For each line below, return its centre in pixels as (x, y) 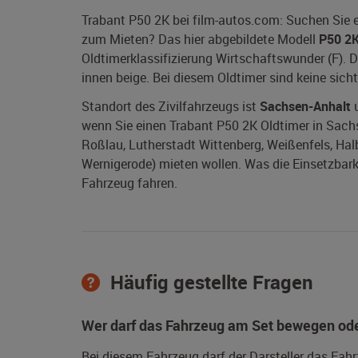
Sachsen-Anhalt (305, 107)
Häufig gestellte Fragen (209, 282)
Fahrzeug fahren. (129, 183)
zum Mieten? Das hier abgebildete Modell (200, 40)
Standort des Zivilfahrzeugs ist (171, 107)
